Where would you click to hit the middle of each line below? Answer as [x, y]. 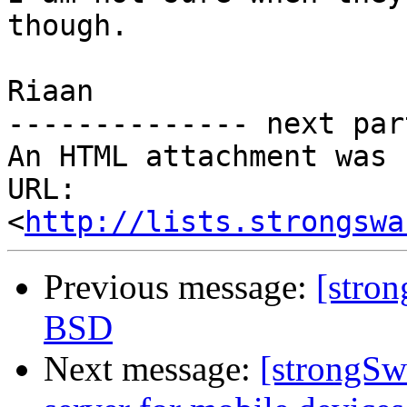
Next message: [152, 369]
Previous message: [180, 287]
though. [68, 26]
